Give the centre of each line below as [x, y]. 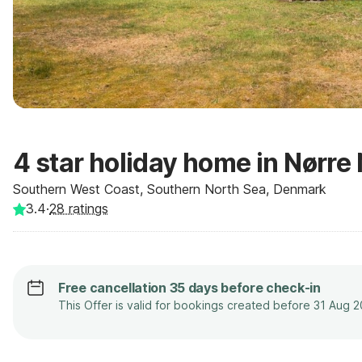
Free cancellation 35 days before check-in [189, 288]
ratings [86, 208]
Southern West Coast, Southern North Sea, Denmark [170, 189]
